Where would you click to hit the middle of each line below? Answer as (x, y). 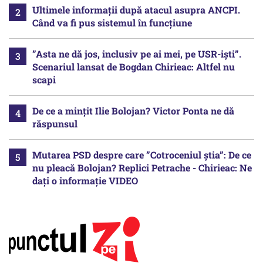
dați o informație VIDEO (85, 181)
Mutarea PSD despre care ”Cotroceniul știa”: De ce (142, 155)
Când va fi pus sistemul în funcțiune (112, 23)
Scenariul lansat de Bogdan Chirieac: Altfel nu (134, 67)
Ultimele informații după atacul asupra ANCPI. (136, 10)
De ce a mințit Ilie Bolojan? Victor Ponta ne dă (133, 111)
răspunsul (55, 124)
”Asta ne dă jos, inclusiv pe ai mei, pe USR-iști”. (137, 54)
